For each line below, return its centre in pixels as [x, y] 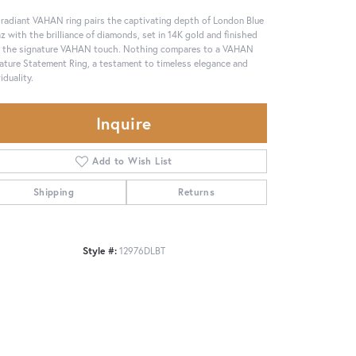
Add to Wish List [132, 161]
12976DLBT [142, 250]
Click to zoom [172, 260]
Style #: [100, 250]
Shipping [53, 192]
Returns [197, 192]
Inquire [124, 123]
